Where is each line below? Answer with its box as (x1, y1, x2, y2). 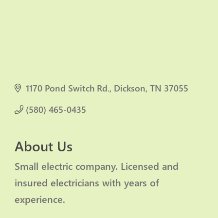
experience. (15, 192, 65, 206)
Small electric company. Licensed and (15, 159, 179, 173)
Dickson (113, 82, 145, 94)
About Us (15, 137, 73, 155)
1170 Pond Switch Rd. (25, 82, 109, 94)
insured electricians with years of (15, 176, 159, 189)
